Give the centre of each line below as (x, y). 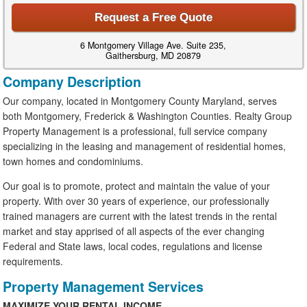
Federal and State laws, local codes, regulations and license (133, 246)
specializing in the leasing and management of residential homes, (145, 146)
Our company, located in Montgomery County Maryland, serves (140, 100)
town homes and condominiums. (73, 161)
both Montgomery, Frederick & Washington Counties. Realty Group (148, 115)
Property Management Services (103, 286)
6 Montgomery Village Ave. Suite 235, (153, 45)
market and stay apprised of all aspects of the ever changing (134, 231)
